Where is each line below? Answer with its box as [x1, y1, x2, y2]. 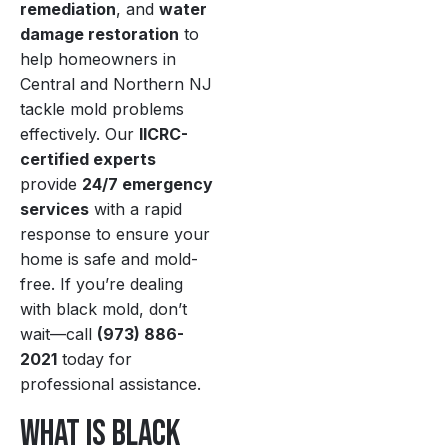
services [20, 199, 89, 220]
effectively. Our [20, 124, 139, 145]
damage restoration [20, 24, 179, 45]
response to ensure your [20, 224, 210, 245]
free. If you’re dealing [20, 274, 183, 295]
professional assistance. [20, 374, 201, 395]
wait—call [20, 324, 97, 345]
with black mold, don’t [20, 299, 187, 320]
